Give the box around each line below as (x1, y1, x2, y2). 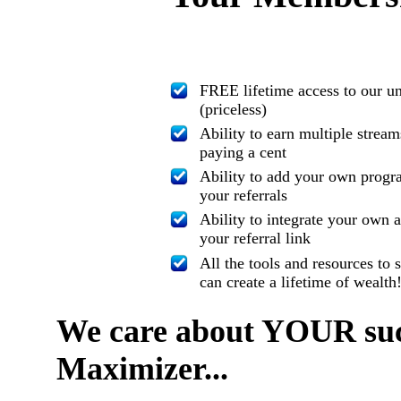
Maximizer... (56, 350, 228, 387)
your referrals (200, 185, 288, 204)
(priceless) (200, 99, 268, 118)
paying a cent (200, 142, 287, 161)
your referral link (200, 228, 311, 247)
